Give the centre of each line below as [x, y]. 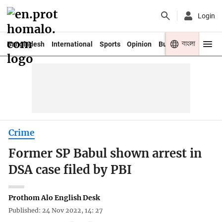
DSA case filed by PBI [70, 170]
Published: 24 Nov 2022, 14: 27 [56, 211]
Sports [110, 44]
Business [173, 44]
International [72, 44]
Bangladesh [26, 44]
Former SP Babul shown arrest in [105, 154]
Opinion [139, 44]
